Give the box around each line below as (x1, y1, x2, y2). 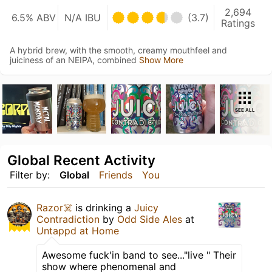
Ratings (221, 16, 256, 29)
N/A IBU (64, 11, 101, 24)
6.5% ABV (12, 11, 56, 24)
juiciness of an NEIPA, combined (10, 54, 139, 65)
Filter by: (10, 169, 50, 182)
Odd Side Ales (117, 213, 182, 226)
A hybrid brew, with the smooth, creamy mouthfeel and (10, 44, 227, 55)
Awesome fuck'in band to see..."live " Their (42, 249, 236, 262)
